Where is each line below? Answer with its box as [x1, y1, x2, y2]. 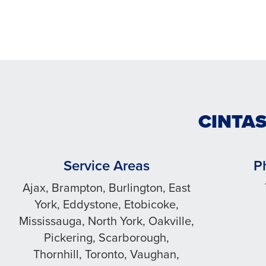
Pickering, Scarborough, [43, 229, 169, 246]
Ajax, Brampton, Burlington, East [22, 179, 191, 197]
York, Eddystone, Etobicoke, [34, 195, 179, 213]
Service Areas [63, 155, 150, 176]
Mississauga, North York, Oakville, [18, 212, 194, 230]
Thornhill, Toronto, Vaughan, [33, 245, 180, 263]
